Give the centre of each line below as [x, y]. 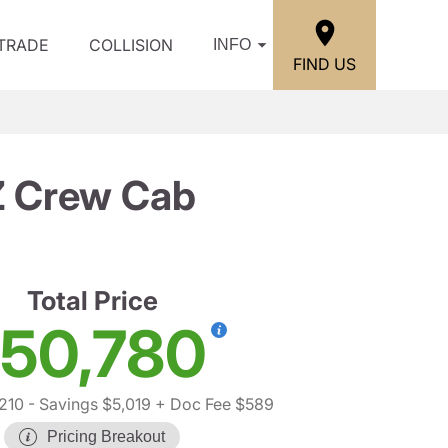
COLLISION [131, 45]
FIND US [324, 63]
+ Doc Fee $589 [212, 404]
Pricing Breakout [106, 436]
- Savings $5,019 [87, 404]
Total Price [92, 300]
